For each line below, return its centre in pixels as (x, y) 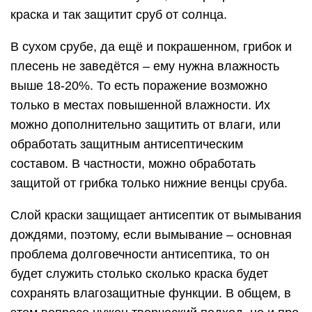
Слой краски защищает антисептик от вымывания (156, 215)
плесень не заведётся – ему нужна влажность (145, 66)
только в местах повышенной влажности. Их (140, 105)
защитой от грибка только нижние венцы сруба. (149, 183)
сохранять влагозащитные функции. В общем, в (151, 293)
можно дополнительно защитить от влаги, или (146, 125)
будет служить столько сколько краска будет (139, 274)
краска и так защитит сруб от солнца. (119, 15)
